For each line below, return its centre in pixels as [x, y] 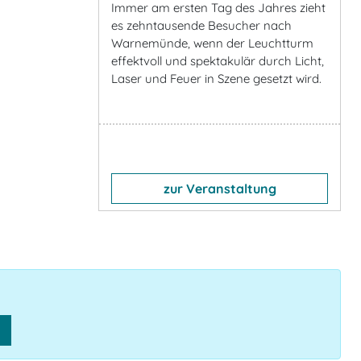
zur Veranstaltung [220, 188]
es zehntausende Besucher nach [201, 25]
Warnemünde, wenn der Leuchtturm [212, 43]
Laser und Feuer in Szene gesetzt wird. [216, 78]
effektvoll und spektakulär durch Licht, [218, 60]
